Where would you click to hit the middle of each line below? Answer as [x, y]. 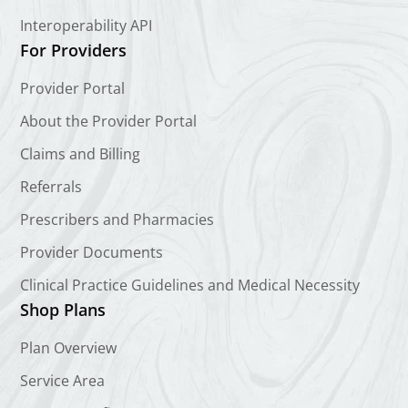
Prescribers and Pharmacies [117, 219]
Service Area [63, 381]
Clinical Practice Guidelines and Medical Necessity [190, 285]
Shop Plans [63, 310]
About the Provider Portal [109, 121]
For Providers [74, 50]
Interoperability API [87, 25]
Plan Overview [69, 348]
